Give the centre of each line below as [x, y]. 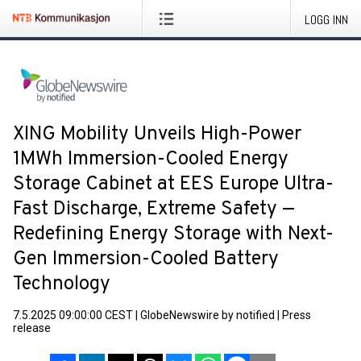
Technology [62, 284]
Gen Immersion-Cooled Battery [146, 259]
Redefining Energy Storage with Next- [173, 234]
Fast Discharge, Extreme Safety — [154, 210]
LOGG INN [326, 20]
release [32, 328]
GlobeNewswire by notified [207, 315]
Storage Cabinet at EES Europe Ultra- [173, 185]
